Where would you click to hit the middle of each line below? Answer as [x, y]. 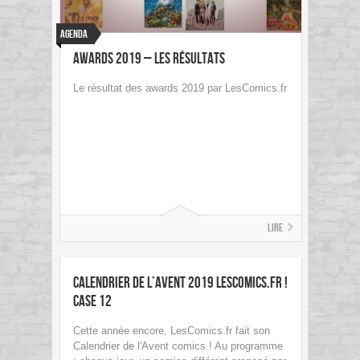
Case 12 [92, 302]
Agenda [74, 35]
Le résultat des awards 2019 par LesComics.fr [180, 88]
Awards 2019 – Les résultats [149, 59]
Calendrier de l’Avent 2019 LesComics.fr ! [180, 284]
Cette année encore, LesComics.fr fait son [172, 331]
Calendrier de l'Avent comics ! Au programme [178, 346]
